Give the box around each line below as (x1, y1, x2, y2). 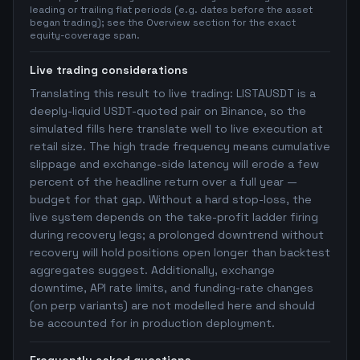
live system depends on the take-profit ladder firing (30, 210, 318, 224)
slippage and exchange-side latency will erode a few (30, 157, 319, 171)
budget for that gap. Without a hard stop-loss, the (30, 192, 312, 207)
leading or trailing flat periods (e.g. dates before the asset (30, 3, 313, 16)
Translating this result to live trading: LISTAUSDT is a (30, 86, 316, 100)
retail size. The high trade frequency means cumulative (30, 139, 330, 153)
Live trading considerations (30, 63, 188, 77)
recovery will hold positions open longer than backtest (30, 245, 330, 260)
